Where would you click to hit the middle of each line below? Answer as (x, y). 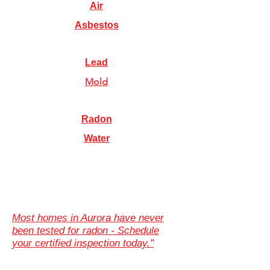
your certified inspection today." (83, 243)
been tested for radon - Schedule (86, 231)
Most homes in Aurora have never (88, 218)
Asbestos (96, 25)
